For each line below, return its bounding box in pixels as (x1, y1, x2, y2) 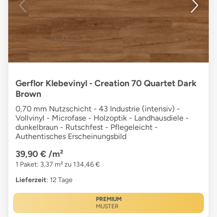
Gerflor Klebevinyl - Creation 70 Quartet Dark (15, 78, 197, 89)
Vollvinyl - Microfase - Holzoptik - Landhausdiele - (15, 113, 189, 123)
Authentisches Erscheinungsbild (15, 132, 126, 141)
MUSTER (95, 203, 119, 210)
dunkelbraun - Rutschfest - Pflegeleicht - (15, 123, 158, 132)
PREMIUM (95, 196, 122, 203)
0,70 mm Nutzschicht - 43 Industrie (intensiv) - (15, 104, 180, 114)
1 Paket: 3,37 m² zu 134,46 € (15, 160, 100, 169)
